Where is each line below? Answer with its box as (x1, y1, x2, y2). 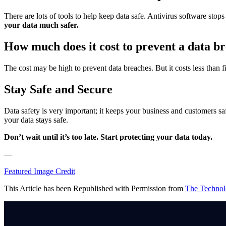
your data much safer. (4, 21, 79, 30)
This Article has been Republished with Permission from (4, 184, 185, 193)
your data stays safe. (4, 115, 70, 124)
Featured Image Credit (4, 166, 75, 176)
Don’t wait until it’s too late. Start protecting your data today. (4, 132, 212, 141)
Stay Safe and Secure (4, 82, 112, 96)
